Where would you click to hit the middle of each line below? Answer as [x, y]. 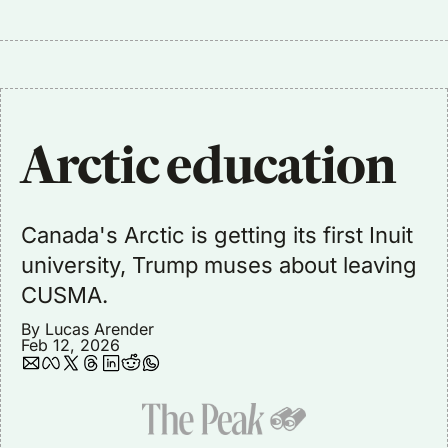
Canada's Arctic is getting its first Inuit [217, 235]
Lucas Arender [99, 329]
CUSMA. [64, 295]
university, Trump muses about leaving [219, 265]
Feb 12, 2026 [70, 345]
